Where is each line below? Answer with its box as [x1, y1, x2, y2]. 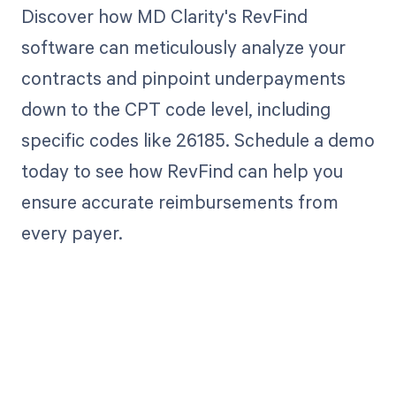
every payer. [20, 220, 123, 246]
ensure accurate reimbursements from [20, 189, 339, 215]
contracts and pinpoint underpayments [20, 65, 346, 91]
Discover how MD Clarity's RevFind [20, 4, 308, 29]
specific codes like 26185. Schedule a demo [20, 127, 375, 153]
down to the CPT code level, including [20, 96, 331, 122]
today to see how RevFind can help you [20, 158, 343, 184]
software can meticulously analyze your [20, 34, 346, 60]
